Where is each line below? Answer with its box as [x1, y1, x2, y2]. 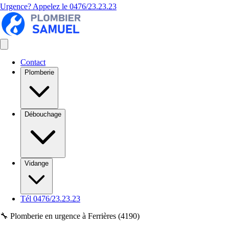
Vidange [25, 159, 49, 167]
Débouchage [25, 110, 61, 118]
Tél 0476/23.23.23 [20, 194, 80, 203]
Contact [20, 58, 45, 66]
